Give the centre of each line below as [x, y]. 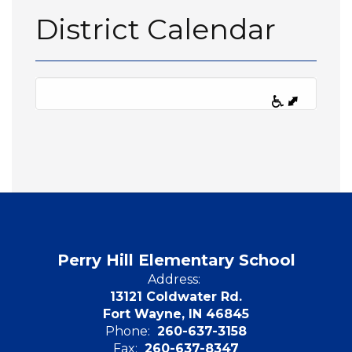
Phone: [128, 331]
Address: [174, 279]
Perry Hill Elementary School [176, 260]
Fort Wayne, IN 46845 [176, 313]
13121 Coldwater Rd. [176, 296]
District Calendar [156, 29]
